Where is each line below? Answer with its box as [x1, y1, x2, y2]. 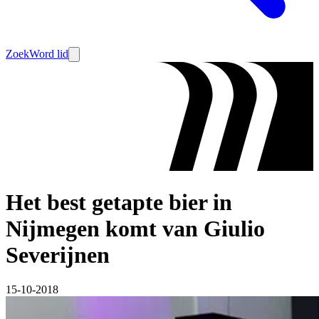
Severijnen [6, 241, 110, 268]
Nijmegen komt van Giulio [6, 215, 265, 241]
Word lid [29, 48, 68, 60]
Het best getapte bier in [6, 189, 232, 215]
